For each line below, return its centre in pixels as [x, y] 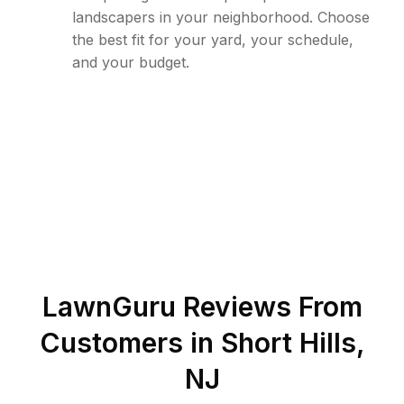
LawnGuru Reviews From [202, 307]
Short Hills [288, 343]
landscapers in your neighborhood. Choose [221, 17]
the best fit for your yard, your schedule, [213, 40]
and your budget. [131, 62]
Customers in [130, 343]
